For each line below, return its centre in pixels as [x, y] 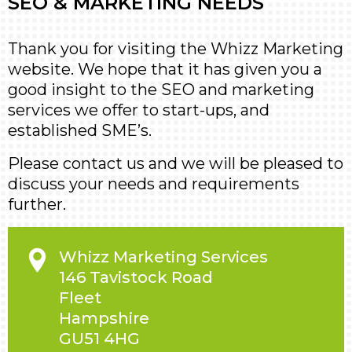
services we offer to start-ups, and [139, 110]
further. [37, 204]
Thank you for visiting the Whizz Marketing [176, 49]
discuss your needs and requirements [154, 184]
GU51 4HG [99, 339]
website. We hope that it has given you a [165, 69]
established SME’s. [80, 130]
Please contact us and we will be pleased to [176, 163]
